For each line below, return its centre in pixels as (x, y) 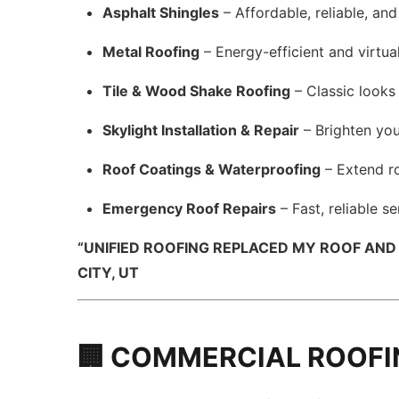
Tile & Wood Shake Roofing (197, 91)
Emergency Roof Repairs (190, 208)
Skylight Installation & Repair (201, 130)
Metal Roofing (151, 52)
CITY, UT (109, 273)
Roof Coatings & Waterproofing (212, 169)
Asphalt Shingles (161, 12)
